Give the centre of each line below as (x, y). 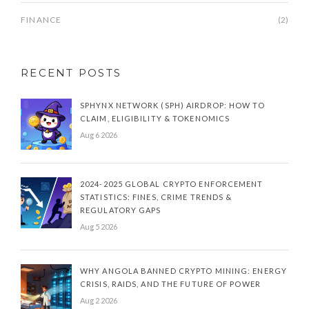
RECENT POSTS (71, 73)
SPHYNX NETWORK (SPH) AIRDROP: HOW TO (172, 106)
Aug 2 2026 (99, 301)
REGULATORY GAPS (121, 210)
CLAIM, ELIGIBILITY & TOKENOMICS (155, 119)
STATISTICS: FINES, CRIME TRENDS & (156, 197)
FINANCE (41, 20)
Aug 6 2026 (99, 135)
